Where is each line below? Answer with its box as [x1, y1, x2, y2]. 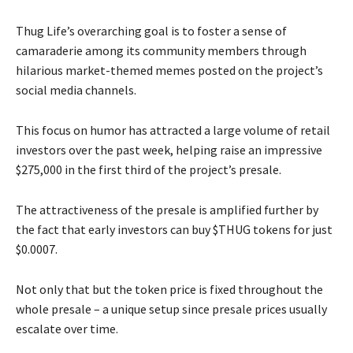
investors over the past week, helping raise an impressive [16, 142, 322, 158]
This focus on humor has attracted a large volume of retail [16, 122, 330, 139]
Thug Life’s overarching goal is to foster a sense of [16, 23, 287, 39]
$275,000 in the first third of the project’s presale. [16, 162, 281, 178]
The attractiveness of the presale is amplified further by [16, 202, 318, 218]
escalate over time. [16, 321, 118, 337]
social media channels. [16, 82, 136, 98]
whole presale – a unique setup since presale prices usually [16, 301, 327, 318]
